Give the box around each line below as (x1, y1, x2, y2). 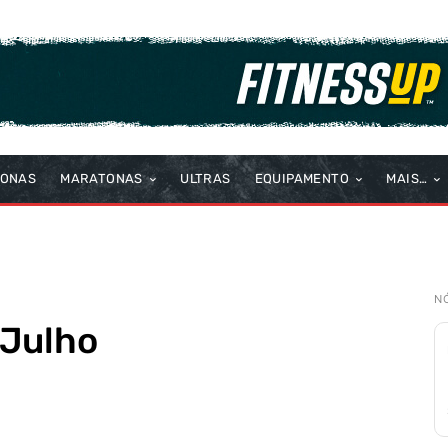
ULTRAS (180, 171, 231, 187)
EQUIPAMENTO (254, 171, 350, 187)
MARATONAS (60, 171, 143, 187)
